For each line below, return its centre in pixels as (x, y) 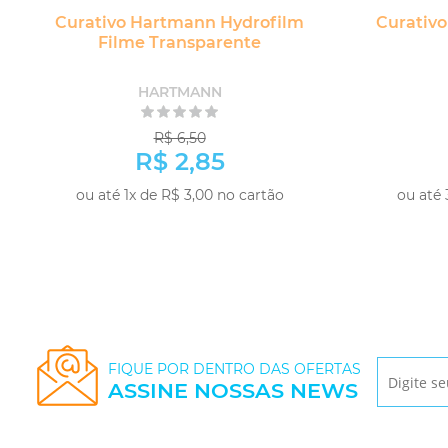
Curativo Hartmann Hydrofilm (179, 23)
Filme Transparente (179, 43)
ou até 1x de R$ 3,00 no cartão (179, 195)
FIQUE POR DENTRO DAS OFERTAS (234, 369)
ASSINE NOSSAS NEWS (233, 391)
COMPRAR (253, 221)
